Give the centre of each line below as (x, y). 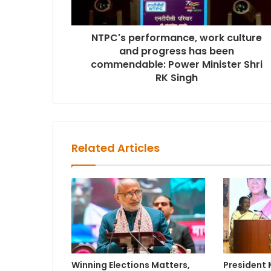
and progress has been (176, 51)
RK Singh (176, 77)
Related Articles (116, 148)
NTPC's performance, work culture (176, 38)
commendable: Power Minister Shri (176, 64)
